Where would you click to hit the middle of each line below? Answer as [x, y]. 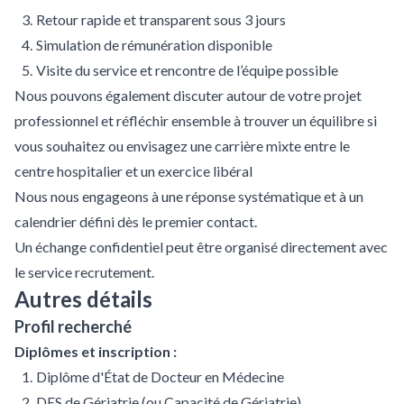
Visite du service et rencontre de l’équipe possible [187, 70]
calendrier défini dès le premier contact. [136, 221]
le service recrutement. [84, 272]
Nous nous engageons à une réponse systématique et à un [189, 196]
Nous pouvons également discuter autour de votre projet [188, 95]
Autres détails [83, 299]
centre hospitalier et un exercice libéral [133, 171]
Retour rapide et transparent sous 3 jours [161, 19]
